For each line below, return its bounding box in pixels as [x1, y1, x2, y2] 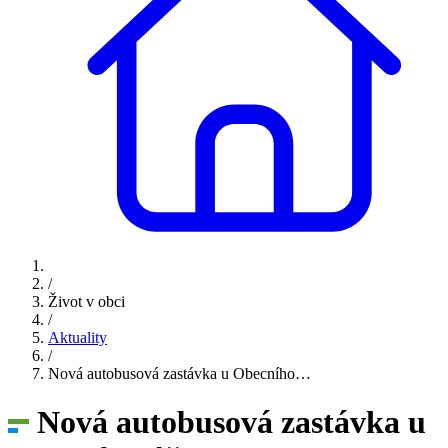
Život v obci [48, 293, 125, 310]
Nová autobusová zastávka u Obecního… [48, 365, 311, 382]
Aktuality [48, 329, 107, 346]
